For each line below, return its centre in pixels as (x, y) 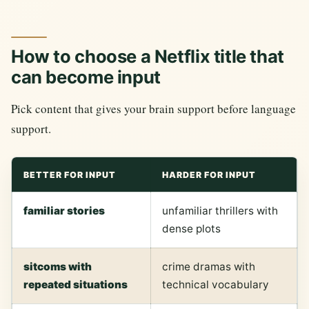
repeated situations (76, 285)
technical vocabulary (216, 285)
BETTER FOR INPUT (70, 175)
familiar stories (64, 211)
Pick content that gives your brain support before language (153, 109)
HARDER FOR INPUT (209, 175)
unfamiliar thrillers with (220, 211)
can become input (86, 77)
